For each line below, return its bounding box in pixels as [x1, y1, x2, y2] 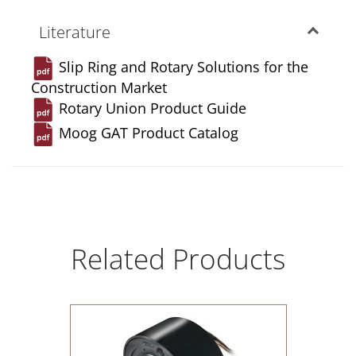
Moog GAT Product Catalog [59, 123, 238, 143]
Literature [39, 21, 110, 44]
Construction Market [31, 78, 167, 98]
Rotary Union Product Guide [59, 99, 246, 118]
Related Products [71, 240, 285, 278]
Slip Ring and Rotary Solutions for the [59, 57, 308, 77]
